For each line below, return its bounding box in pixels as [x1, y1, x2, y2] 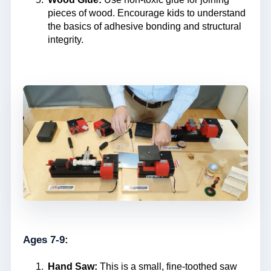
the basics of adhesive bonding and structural [47, 21, 241, 31]
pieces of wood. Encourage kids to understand [47, 7, 246, 18]
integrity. [47, 34, 83, 45]
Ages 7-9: [23, 234, 68, 246]
